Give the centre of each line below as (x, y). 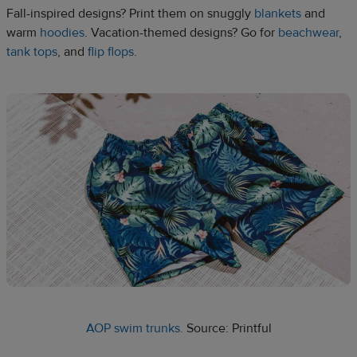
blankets (278, 13)
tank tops (32, 51)
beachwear (308, 32)
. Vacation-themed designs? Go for (181, 32)
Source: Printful (227, 328)
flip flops (111, 51)
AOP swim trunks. (134, 328)
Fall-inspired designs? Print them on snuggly (130, 13)
